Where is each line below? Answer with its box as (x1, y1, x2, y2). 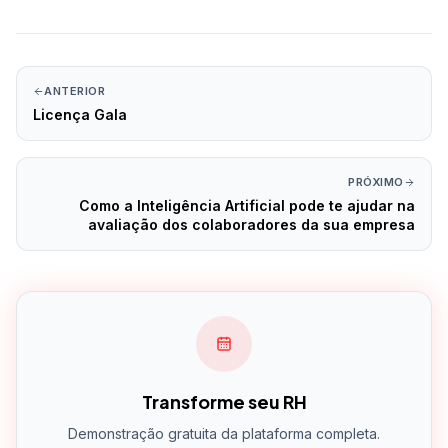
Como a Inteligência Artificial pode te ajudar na (79, 197, 415, 215)
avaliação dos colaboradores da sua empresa (88, 216, 415, 234)
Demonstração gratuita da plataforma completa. (68, 425, 380, 443)
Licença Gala (33, 106, 127, 124)
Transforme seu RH (141, 390, 307, 414)
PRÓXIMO (348, 175, 404, 190)
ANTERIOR (44, 84, 106, 99)
